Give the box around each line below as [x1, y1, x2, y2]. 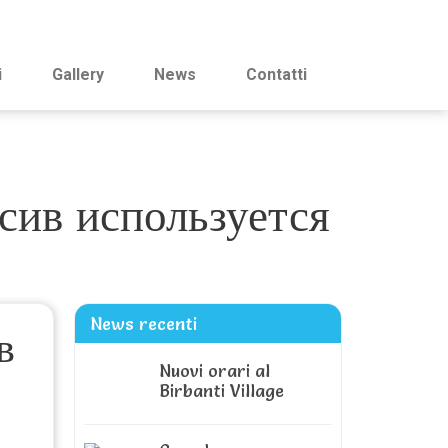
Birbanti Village [159, 380, 284, 401]
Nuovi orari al [159, 360, 270, 381]
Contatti [246, 65, 307, 84]
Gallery [52, 65, 104, 84]
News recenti [90, 313, 197, 334]
